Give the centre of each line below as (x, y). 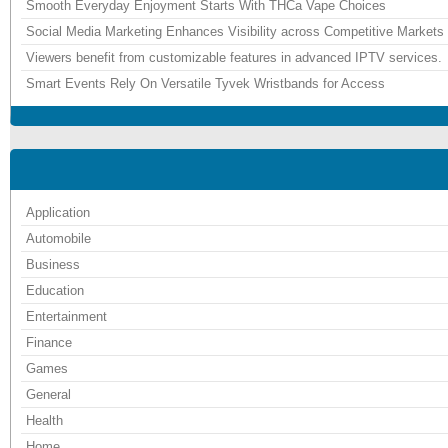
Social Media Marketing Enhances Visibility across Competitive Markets (235, 32)
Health (44, 421)
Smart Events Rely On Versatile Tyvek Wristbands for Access (205, 84)
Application (58, 213)
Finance (49, 343)
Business (53, 265)
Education (55, 291)
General (48, 395)
